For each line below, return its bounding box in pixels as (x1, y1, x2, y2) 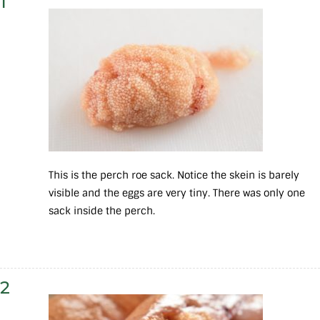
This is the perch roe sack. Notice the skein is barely (49, 169, 299, 182)
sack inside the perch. (49, 204, 158, 218)
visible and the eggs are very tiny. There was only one (49, 186, 305, 200)
